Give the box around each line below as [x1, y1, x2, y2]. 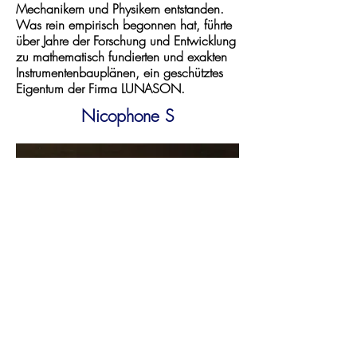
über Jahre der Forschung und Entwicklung [16, 32, 236, 49]
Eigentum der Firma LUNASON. [16, 80, 185, 97]
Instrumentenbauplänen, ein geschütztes [16, 64, 223, 81]
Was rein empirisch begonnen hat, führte [16, 16, 232, 33]
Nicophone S [81, 105, 174, 127]
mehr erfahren [78, 273, 164, 287]
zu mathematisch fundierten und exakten [16, 48, 227, 65]
